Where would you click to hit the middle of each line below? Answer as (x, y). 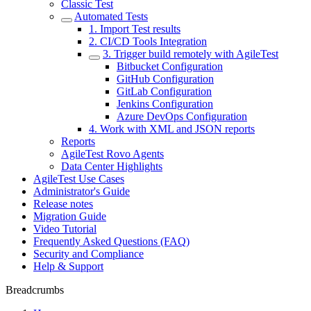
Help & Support (68, 266)
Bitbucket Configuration (170, 66)
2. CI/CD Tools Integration (148, 41)
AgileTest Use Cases (79, 179)
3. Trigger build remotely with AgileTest (191, 54)
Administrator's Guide (82, 191)
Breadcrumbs (35, 290)
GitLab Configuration (164, 91)
